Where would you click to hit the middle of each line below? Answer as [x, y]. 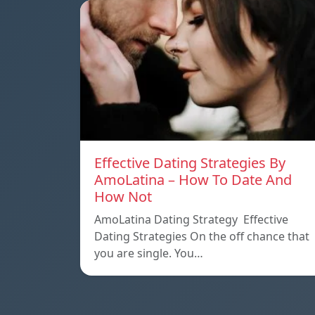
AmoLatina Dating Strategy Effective [191, 220]
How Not [123, 197]
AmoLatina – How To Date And [193, 180]
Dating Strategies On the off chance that [202, 237]
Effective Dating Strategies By [190, 163]
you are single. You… [149, 253]
